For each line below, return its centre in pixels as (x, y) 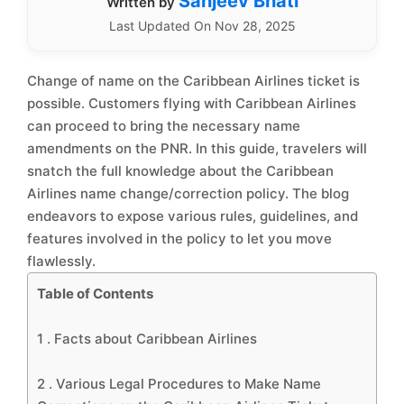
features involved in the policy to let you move (179, 239)
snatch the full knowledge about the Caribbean (180, 171)
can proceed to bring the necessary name (164, 126)
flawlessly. (61, 261)
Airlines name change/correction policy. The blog (188, 193)
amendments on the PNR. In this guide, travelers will (197, 148)
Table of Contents (95, 294)
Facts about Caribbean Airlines (156, 339)
